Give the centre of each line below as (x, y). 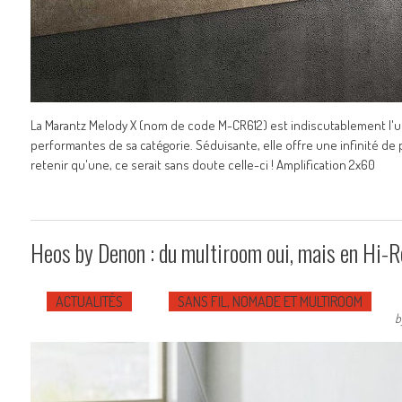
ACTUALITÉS (89, 301)
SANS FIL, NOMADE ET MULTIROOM (270, 301)
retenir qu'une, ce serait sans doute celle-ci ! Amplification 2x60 (203, 165)
